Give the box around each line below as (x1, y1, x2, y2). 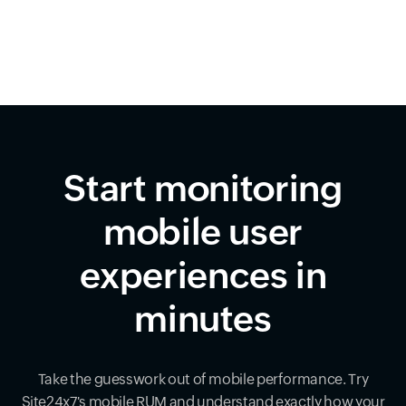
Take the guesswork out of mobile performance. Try (37, 371, 369, 389)
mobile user (102, 211, 304, 254)
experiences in (79, 255, 327, 297)
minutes (134, 298, 272, 341)
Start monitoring (63, 168, 343, 210)
